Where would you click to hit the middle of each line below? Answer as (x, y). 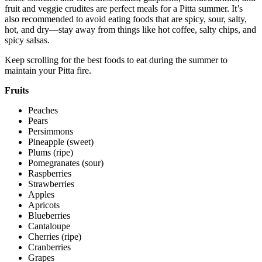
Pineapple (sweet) (61, 142)
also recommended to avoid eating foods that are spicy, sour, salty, (126, 19)
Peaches (43, 110)
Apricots (44, 205)
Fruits (17, 90)
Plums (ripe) (51, 152)
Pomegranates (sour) (66, 163)
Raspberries (50, 173)
